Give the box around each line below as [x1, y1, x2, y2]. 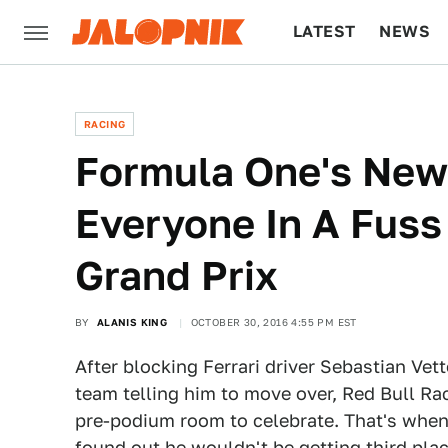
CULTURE [293, 86, 370, 105]
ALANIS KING [96, 316, 168, 328]
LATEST [293, 22, 356, 41]
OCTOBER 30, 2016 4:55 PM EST [190, 316, 357, 328]
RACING [84, 118, 126, 130]
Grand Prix [75, 252, 278, 299]
